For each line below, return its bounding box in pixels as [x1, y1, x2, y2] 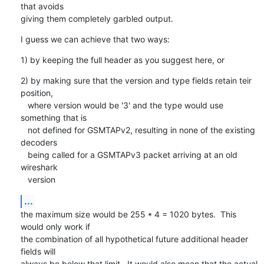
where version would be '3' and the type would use [20, 100, 28, 110]
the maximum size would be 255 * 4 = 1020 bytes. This [20, 209, 236, 219]
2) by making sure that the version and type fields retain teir [20, 75, 252, 85]
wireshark [20, 161, 58, 172]
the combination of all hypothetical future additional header [20, 233, 248, 244]
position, [20, 87, 53, 98]
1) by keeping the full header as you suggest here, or [20, 54, 225, 65]
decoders [20, 137, 57, 147]
